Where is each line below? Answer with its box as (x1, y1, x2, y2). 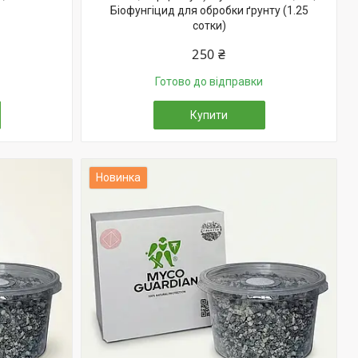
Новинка (96, 171, 141, 184)
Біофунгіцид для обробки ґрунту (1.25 (109, 4, 308, 17)
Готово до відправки (155, 75, 263, 88)
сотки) (192, 19, 226, 32)
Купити (190, 109, 228, 121)
